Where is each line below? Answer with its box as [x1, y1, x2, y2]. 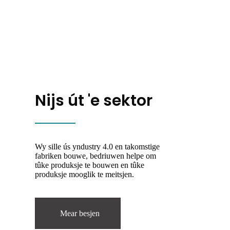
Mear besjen [60, 209, 100, 218]
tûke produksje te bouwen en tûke [35, 160, 144, 169]
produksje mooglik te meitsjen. [35, 169, 134, 179]
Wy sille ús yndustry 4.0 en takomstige [35, 142, 160, 151]
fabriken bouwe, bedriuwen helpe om [35, 151, 156, 160]
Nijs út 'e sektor [35, 89, 152, 111]
